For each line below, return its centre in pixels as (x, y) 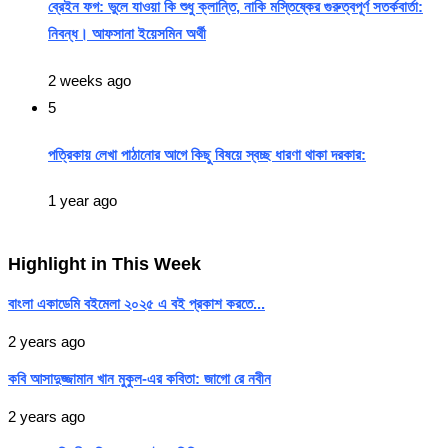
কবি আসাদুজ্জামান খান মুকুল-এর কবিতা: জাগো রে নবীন (139, 379)
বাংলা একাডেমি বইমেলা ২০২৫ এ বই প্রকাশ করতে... (136, 304)
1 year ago (82, 201)
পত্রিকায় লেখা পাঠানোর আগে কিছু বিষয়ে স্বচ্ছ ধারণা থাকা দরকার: (207, 154)
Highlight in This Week (104, 264)
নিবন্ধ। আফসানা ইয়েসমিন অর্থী (127, 33)
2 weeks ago (89, 80)
